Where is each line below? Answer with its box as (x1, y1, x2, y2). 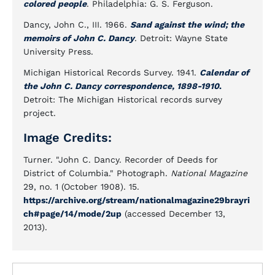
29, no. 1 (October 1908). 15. (23, 182, 139, 192)
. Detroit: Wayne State (134, 33, 228, 43)
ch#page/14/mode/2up (23, 209, 122, 219)
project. (23, 108, 56, 118)
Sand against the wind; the (130, 20, 244, 29)
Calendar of (199, 68, 249, 77)
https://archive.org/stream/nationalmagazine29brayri (23, 195, 250, 205)
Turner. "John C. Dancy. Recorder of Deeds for (23, 155, 218, 165)
